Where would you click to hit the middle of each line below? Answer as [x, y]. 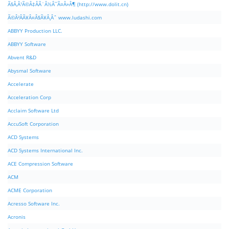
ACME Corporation [30, 190]
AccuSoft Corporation [33, 124]
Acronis [17, 217]
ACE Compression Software [40, 164]
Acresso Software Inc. [34, 204]
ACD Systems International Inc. [45, 151]
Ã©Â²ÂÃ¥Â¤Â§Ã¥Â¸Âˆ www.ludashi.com [55, 18]
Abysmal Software [29, 71]
